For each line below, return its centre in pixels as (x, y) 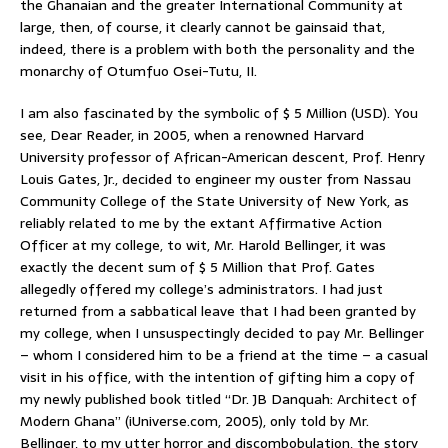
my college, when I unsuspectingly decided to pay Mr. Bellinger (222, 332)
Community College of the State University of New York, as (214, 200)
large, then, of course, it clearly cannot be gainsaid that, (202, 26)
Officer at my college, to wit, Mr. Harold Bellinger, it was (203, 244)
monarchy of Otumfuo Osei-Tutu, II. (138, 70)
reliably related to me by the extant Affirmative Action (201, 222)
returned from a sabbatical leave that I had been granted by (218, 310)
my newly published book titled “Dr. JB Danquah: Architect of (218, 398)
